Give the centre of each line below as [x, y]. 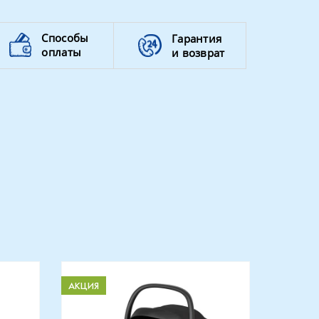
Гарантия [197, 38]
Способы [65, 38]
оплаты [62, 52]
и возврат [198, 53]
